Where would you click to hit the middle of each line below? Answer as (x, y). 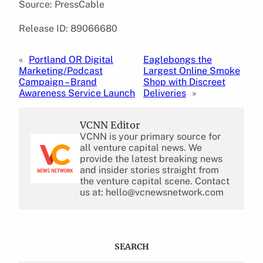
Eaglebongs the (177, 59)
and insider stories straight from (149, 170)
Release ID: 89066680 (68, 28)
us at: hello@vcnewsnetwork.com (152, 192)
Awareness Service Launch (77, 93)
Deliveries (164, 93)
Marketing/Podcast (61, 70)
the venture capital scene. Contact (155, 181)
